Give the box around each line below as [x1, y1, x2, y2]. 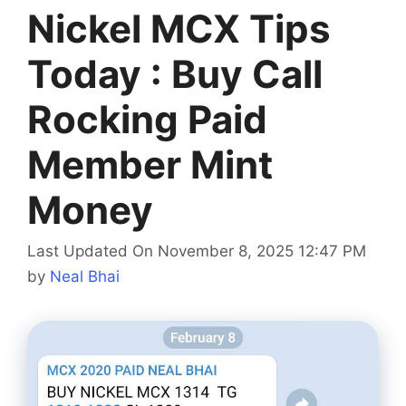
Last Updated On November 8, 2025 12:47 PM [27, 242, 366, 261]
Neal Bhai [50, 267, 120, 286]
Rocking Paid [27, 95, 267, 142]
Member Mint [27, 140, 273, 188]
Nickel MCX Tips [27, 5, 331, 52]
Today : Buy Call [27, 50, 323, 97]
